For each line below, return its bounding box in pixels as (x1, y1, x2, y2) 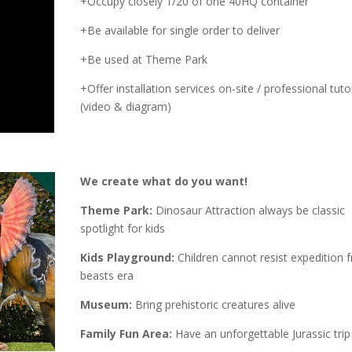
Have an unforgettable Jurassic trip (171, 325, 350, 341)
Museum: (79, 296, 132, 312)
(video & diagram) (79, 99, 171, 115)
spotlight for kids (79, 220, 165, 236)
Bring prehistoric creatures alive (131, 296, 295, 312)
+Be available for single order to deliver (79, 23, 280, 38)
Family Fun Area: (79, 325, 172, 341)
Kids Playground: (79, 249, 174, 265)
